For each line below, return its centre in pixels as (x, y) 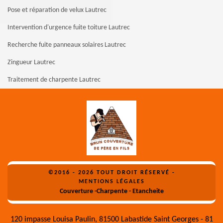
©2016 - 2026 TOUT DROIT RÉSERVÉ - (111, 172)
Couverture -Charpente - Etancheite (111, 191)
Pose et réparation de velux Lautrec (57, 10)
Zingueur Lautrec (31, 62)
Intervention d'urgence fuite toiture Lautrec (69, 27)
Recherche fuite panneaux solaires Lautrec (67, 45)
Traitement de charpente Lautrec (54, 80)
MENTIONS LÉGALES (111, 181)
